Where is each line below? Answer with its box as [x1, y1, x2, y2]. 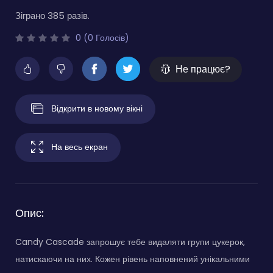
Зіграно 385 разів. [15, 9, 90, 22]
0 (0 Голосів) [73, 31, 129, 44]
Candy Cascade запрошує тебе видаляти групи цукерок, [15, 235, 245, 248]
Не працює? [175, 62, 230, 76]
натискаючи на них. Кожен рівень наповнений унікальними [15, 252, 250, 265]
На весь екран [51, 140, 108, 153]
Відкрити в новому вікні [51, 102, 143, 115]
